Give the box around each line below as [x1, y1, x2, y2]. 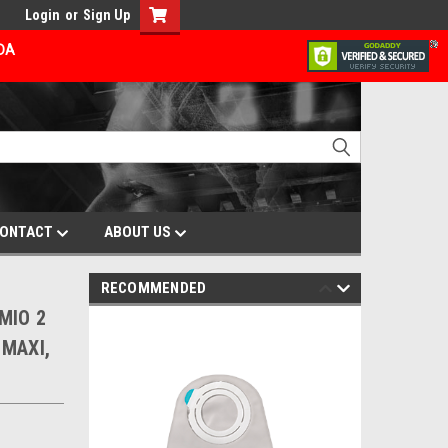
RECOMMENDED [100, 279, 207, 297]
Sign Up [83, 7, 130, 23]
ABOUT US [104, 223, 174, 241]
